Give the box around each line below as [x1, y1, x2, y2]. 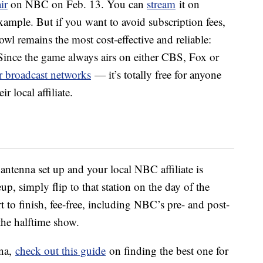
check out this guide [15, 243, 106, 258]
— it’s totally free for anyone [91, 67, 221, 82]
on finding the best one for [106, 243, 228, 258]
